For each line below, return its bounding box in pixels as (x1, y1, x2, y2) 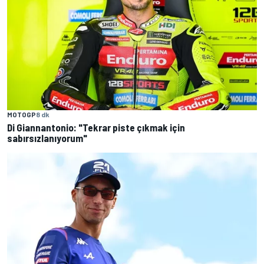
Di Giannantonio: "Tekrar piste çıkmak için (7, 121, 185, 133)
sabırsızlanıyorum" (7, 131, 87, 144)
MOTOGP (7, 110, 36, 118)
